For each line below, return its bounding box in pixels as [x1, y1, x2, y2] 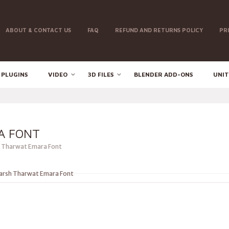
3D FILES [88, 71, 113, 78]
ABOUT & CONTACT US [6, 27, 71, 33]
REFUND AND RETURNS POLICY [115, 27, 203, 33]
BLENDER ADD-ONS [134, 71, 193, 78]
